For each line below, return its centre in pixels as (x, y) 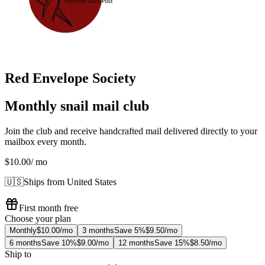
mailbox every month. (46, 141)
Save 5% (130, 230)
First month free (49, 208)
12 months (136, 243)
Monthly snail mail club (77, 106)
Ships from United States (70, 182)
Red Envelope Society (70, 78)
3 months (98, 230)
